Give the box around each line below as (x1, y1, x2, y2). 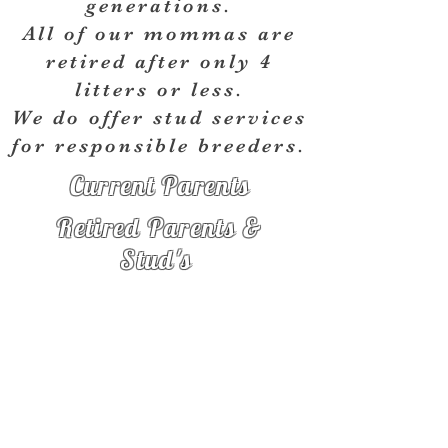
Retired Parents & (57, 211, 263, 244)
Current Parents (69, 169, 251, 202)
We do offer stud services (11, 106, 307, 129)
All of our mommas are (22, 22, 296, 45)
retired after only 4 (45, 50, 273, 73)
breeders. (190, 134, 306, 157)
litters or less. (74, 78, 244, 101)
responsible (55, 134, 190, 157)
